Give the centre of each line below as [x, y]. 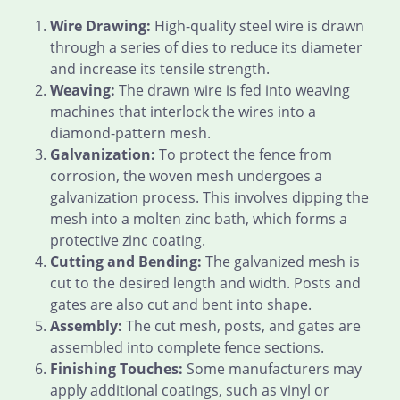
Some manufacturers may [272, 369]
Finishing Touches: [117, 369]
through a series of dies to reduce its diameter [206, 47]
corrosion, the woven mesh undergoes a [186, 176]
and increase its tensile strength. [160, 69]
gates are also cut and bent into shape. [181, 304]
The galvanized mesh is [281, 262]
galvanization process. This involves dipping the [209, 197]
